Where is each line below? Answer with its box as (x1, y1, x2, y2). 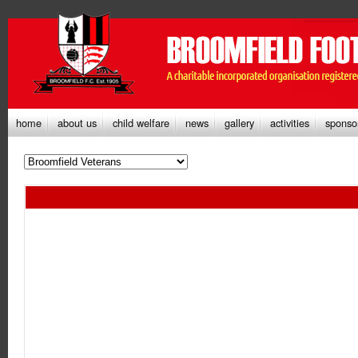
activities (270, 115, 309, 130)
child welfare (113, 115, 169, 130)
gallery (225, 115, 254, 130)
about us (58, 115, 97, 130)
